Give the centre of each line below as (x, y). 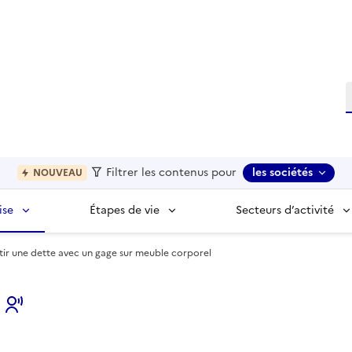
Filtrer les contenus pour (170, 173)
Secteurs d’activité (285, 211)
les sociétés (283, 173)
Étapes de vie (125, 211)
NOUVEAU (58, 173)
